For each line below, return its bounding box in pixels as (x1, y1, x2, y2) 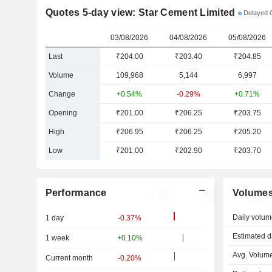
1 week (45, 234, 69, 242)
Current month (45, 254, 93, 262)
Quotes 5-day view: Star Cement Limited (45, 7, 236, 18)
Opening (48, 109, 77, 117)
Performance (45, 188, 107, 198)
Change (48, 90, 75, 98)
